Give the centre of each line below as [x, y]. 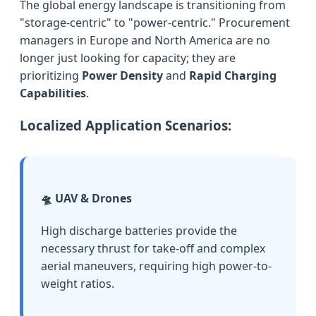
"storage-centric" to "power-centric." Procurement [155, 22]
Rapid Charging [233, 75]
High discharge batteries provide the [139, 230]
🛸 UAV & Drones [86, 198]
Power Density [122, 75]
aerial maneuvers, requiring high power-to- [156, 266]
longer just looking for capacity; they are [128, 57]
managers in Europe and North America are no [145, 40]
